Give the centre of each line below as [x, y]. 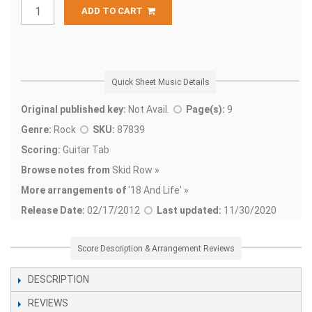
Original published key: [73, 110]
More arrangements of [73, 190]
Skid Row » [135, 170]
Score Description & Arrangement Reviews [156, 248]
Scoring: [41, 150]
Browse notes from [65, 170]
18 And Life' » [159, 190]
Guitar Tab [85, 150]
